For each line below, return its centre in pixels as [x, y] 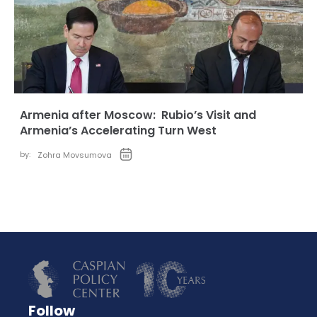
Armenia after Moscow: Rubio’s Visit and [138, 115]
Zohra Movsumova [75, 155]
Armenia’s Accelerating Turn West [118, 131]
